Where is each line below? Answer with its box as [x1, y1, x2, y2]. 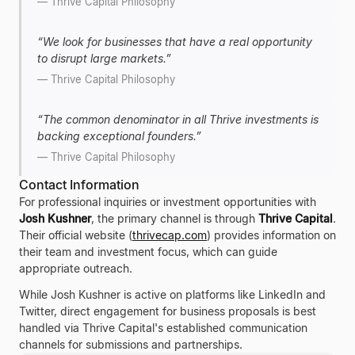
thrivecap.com [132, 228, 207, 242]
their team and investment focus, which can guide [19, 245, 277, 258]
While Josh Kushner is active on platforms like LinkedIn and [19, 288, 326, 301]
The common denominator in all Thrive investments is [43, 113, 319, 126]
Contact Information [19, 177, 139, 193]
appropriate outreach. [19, 261, 132, 275]
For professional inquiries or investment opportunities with [19, 195, 316, 208]
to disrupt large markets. [37, 52, 166, 65]
